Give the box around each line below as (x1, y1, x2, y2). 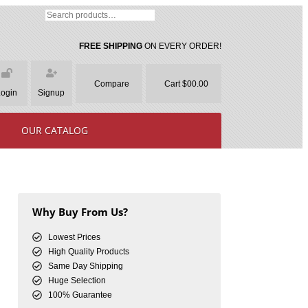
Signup (38, 88, 65, 98)
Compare (93, 78, 129, 89)
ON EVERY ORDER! (142, 41, 221, 51)
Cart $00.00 (164, 78, 208, 89)
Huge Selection (47, 276, 106, 285)
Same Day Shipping (47, 261, 123, 271)
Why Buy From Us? (32, 205, 129, 219)
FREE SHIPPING (78, 41, 142, 51)
